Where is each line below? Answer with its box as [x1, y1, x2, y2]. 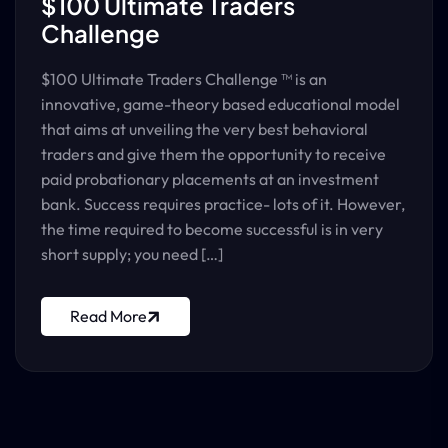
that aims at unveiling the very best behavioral [41, 119, 368, 139]
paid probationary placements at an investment [41, 169, 379, 189]
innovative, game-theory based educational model [41, 94, 400, 114]
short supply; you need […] [41, 244, 223, 264]
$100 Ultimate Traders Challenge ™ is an [41, 69, 327, 89]
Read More [70, 306, 147, 326]
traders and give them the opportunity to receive [41, 144, 386, 164]
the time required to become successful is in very [41, 219, 383, 239]
